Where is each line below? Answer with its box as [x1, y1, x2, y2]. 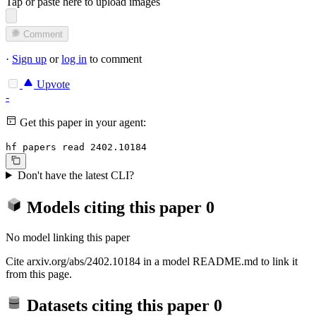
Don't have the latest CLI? [17, 169, 134, 181]
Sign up [12, 53, 47, 66]
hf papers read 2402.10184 [6, 142, 147, 153]
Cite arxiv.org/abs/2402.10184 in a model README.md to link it [6, 255, 298, 267]
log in [61, 53, 87, 66]
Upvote [34, 78, 70, 91]
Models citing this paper [23, 197, 206, 217]
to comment [87, 53, 142, 66]
